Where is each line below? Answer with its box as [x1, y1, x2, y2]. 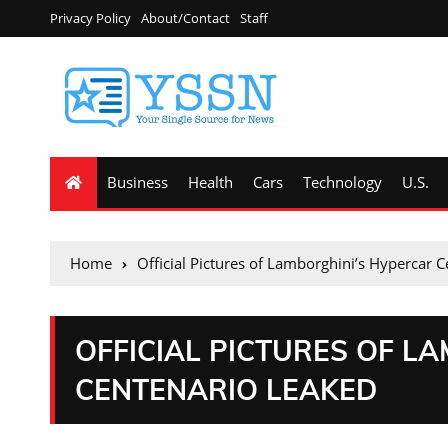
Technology [303, 172, 382, 192]
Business [107, 172, 168, 192]
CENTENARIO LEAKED [75, 372, 377, 407]
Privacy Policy [50, 9, 131, 27]
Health [188, 172, 233, 192]
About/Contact [141, 9, 230, 27]
